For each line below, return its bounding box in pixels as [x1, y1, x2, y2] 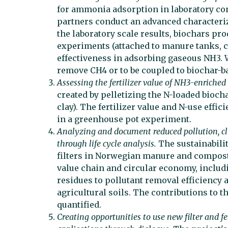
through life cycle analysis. [57, 138, 159, 149]
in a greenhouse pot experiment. [57, 114, 192, 125]
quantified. [57, 199, 102, 210]
